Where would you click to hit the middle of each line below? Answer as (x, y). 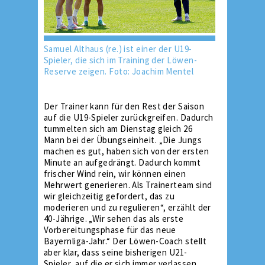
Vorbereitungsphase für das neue (110, 230)
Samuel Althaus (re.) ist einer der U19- (118, 49)
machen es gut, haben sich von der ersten (126, 151)
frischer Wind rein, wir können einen (115, 174)
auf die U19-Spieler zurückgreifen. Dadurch (129, 117)
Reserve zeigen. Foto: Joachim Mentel (119, 71)
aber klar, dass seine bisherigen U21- (116, 252)
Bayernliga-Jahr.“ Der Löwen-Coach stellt (125, 241)
